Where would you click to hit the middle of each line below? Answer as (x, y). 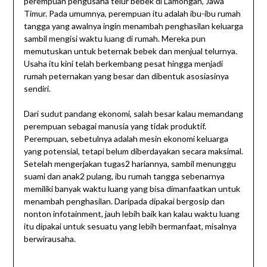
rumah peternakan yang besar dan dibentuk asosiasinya (126, 76)
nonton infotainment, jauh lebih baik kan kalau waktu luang (131, 214)
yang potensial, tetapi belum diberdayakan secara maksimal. (133, 151)
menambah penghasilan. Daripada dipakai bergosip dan (124, 201)
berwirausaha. (49, 239)
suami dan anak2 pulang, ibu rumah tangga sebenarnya (124, 176)
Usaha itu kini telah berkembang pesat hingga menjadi (123, 64)
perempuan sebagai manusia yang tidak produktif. (115, 126)
